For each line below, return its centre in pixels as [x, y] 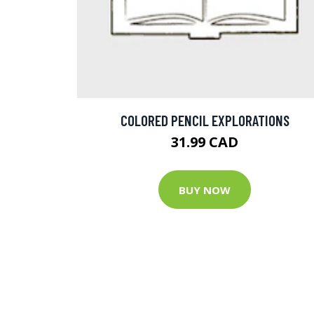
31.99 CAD [205, 142]
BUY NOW [205, 190]
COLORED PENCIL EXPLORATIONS [205, 120]
